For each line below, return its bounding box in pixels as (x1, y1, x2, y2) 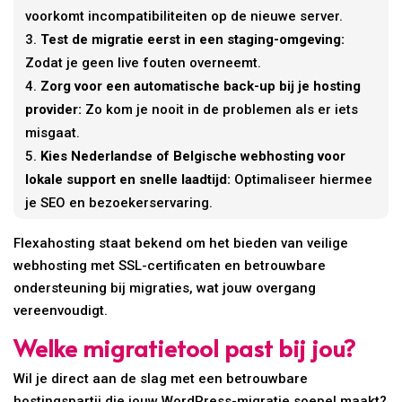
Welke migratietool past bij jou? (13, 330, 356, 363)
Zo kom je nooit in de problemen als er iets (82, 100, 359, 118)
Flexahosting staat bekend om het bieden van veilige (13, 234, 349, 251)
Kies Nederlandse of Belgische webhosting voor (40, 147, 346, 164)
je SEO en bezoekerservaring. (25, 194, 214, 211)
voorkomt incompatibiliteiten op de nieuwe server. (25, 7, 344, 24)
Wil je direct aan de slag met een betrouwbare (13, 370, 309, 387)
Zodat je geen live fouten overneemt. (25, 54, 262, 71)
